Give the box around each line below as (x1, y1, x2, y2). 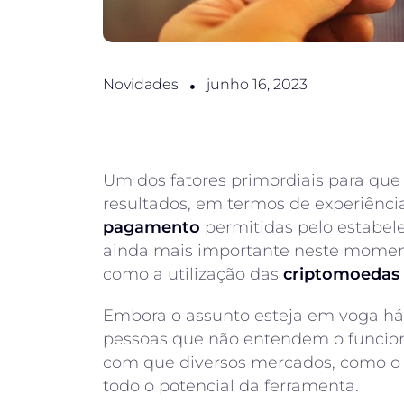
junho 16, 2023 (207, 76, 308, 93)
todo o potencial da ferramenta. (103, 376, 359, 396)
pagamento (103, 217, 200, 237)
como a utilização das (103, 264, 283, 284)
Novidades (103, 76, 179, 93)
